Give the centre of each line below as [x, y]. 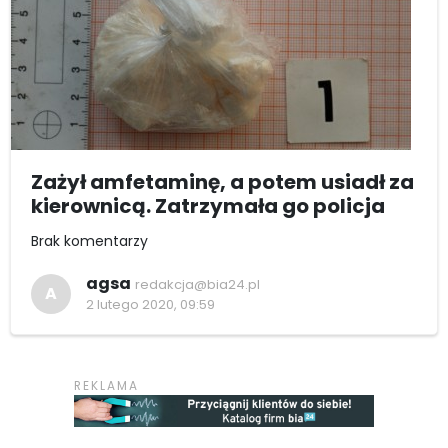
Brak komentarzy [89, 241]
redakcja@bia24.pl [197, 285]
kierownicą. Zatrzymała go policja [208, 206]
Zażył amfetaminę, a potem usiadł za [222, 182]
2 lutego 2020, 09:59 [150, 305]
